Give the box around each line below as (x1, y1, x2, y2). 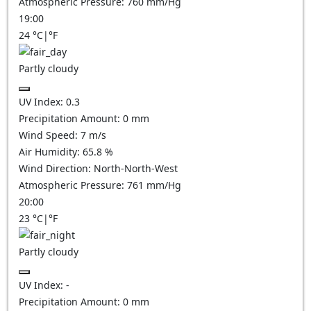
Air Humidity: (19, 145, 83, 158)
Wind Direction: (19, 162, 94, 175)
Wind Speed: (19, 128, 81, 142)
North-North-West (94, 162, 178, 175)
